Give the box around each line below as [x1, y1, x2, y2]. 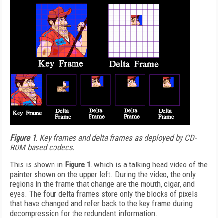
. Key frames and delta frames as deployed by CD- [36, 133, 196, 143]
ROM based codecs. [10, 143, 74, 152]
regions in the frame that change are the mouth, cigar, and [10, 179, 195, 189]
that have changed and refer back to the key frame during [10, 199, 193, 208]
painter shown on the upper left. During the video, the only [10, 169, 196, 179]
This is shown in [10, 160, 65, 169]
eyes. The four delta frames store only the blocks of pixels [10, 189, 198, 199]
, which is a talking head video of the [91, 160, 208, 169]
